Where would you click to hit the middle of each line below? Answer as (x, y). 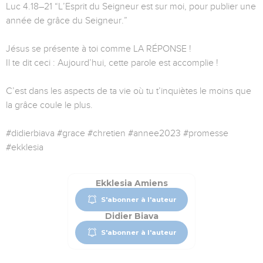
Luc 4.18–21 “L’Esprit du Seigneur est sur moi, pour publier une (131, 7)
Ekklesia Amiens (131, 183)
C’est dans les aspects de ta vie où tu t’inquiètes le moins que (129, 91)
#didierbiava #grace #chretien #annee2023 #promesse (117, 134)
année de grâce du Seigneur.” (67, 21)
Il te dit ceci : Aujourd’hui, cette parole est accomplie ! (112, 63)
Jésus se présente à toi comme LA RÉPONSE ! (99, 49)
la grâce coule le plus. (49, 105)
